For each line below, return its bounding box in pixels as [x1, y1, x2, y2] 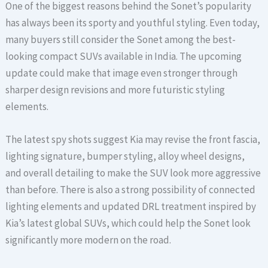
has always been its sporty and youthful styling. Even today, [5, 16, 260, 29]
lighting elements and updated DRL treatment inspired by [5, 199, 257, 213]
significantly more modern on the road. [5, 233, 172, 246]
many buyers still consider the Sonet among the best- [5, 32, 236, 46]
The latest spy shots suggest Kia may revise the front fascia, [5, 132, 261, 146]
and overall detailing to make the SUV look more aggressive [5, 166, 261, 179]
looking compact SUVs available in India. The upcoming [5, 49, 242, 63]
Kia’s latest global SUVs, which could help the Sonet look [5, 216, 251, 230]
